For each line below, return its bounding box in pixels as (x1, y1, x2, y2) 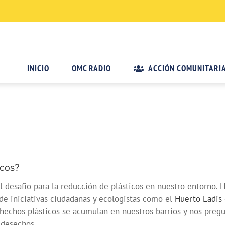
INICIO (27, 63, 50, 74)
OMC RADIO (72, 63, 111, 74)
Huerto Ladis (175, 193, 222, 205)
